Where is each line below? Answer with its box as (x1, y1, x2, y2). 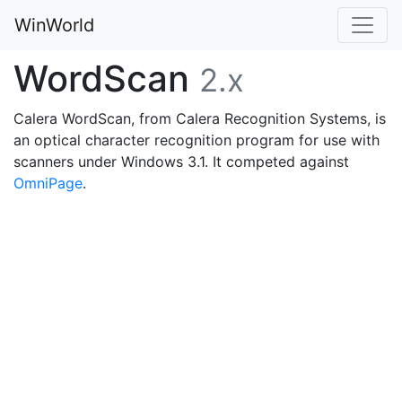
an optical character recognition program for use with (13, 131, 380, 149)
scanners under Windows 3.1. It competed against (13, 153, 349, 170)
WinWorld (14, 14, 94, 36)
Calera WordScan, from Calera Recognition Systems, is (13, 109, 386, 127)
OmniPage (13, 174, 83, 192)
